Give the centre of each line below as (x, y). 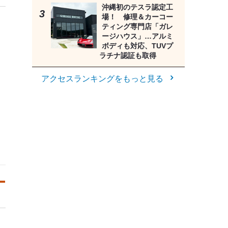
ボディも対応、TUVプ (137, 46)
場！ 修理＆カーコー (137, 17)
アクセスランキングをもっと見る (102, 79)
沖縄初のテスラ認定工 (137, 7)
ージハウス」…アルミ (137, 36)
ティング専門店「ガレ (137, 27)
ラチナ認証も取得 (127, 56)
